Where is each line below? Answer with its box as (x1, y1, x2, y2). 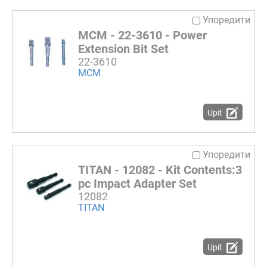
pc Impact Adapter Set (78, 176, 197, 191)
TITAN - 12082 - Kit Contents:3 (78, 163, 242, 178)
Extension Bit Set (78, 42, 169, 57)
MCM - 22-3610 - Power (78, 28, 207, 43)
